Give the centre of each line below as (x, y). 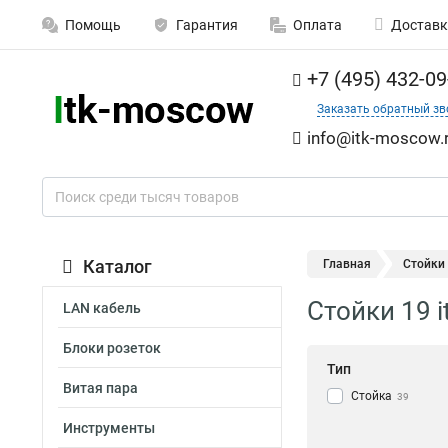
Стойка (371, 396)
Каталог (117, 266)
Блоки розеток (112, 348)
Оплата (317, 25)
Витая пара (100, 388)
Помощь (93, 25)
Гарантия (207, 25)
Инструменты (109, 428)
